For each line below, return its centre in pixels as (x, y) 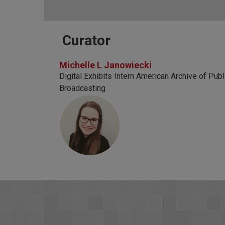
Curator (87, 40)
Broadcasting (82, 88)
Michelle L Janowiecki (105, 65)
